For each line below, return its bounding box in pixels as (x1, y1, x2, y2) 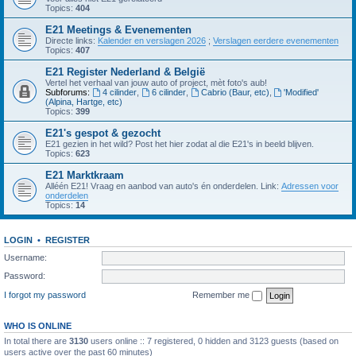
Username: (4, 252, 47, 262)
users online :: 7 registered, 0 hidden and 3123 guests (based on (88, 335, 339, 346)
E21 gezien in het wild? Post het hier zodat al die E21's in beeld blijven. (45, 139, 314, 149)
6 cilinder (151, 87, 186, 97)
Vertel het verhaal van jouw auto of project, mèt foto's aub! (45, 78, 267, 87)
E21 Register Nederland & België (45, 66, 205, 78)
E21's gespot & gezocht (45, 127, 161, 139)
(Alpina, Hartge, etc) (45, 97, 122, 106)
